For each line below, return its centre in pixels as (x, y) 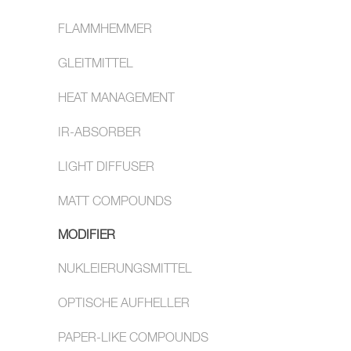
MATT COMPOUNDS (115, 202)
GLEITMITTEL (96, 64)
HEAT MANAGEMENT (116, 99)
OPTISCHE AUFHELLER (124, 304)
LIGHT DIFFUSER (106, 168)
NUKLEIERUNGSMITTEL (125, 270)
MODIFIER (87, 236)
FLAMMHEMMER (105, 30)
